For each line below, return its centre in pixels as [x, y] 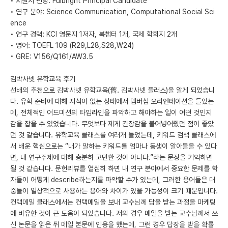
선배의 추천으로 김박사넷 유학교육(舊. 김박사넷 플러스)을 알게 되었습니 [112, 90]
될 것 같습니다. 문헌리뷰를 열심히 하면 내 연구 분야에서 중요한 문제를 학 [114, 168]
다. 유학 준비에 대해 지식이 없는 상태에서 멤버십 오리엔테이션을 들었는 [112, 101]
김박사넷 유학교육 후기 [43, 79]
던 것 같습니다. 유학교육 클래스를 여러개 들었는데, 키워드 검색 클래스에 [113, 135]
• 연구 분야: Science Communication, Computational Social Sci [112, 11]
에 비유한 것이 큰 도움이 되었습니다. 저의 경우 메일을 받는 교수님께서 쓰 [114, 213]
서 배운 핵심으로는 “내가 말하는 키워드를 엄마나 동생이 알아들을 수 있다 [113, 146]
